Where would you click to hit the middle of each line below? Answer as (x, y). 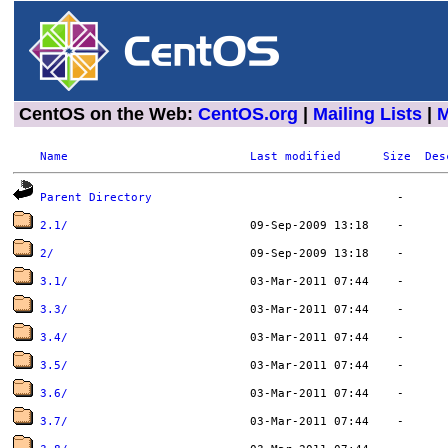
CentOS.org (247, 114)
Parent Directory (96, 198)
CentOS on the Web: (108, 114)
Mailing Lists (367, 114)
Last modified (296, 157)
